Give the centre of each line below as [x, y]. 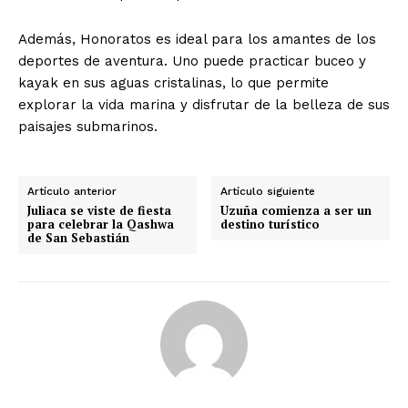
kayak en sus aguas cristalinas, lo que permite [173, 83]
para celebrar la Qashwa [101, 224]
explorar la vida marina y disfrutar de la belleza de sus [204, 105]
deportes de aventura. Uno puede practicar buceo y [192, 61]
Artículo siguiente [268, 192]
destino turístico [270, 224]
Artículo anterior [72, 192]
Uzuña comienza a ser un [296, 211]
